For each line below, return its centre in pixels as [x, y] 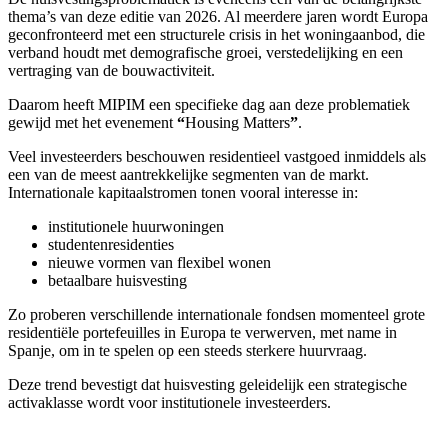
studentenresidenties [111, 245]
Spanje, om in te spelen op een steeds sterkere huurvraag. [187, 351]
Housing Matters [237, 123]
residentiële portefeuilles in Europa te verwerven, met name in [202, 333]
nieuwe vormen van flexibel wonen [159, 263]
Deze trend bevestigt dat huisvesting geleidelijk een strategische [207, 385]
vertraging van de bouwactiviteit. [111, 71]
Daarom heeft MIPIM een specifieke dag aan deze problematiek [209, 105]
